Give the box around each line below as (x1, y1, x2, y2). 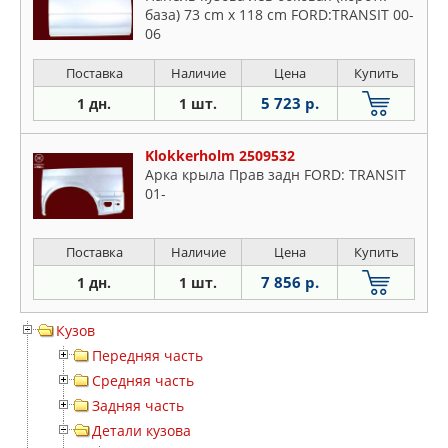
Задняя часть (92, 396, 184, 416)
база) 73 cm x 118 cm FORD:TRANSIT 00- (145, 5, 414, 25)
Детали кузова (92, 421, 191, 441)
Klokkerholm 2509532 (145, 146, 295, 166)
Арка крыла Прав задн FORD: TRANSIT (145, 165, 406, 185)
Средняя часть (92, 371, 194, 391)
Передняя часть (92, 346, 203, 366)
